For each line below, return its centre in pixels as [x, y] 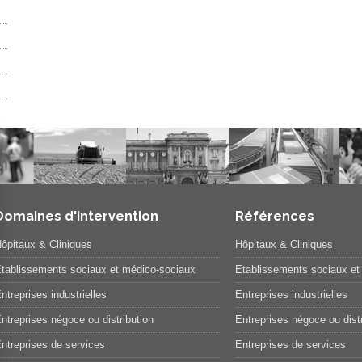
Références [274, 216]
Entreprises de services [290, 345]
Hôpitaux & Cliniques [284, 244]
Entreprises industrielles [291, 295]
